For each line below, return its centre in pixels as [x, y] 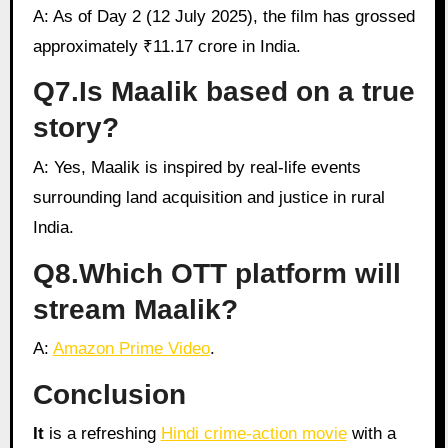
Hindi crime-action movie [253, 434]
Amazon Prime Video [131, 348]
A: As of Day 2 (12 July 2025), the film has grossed [40, 16]
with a [371, 434]
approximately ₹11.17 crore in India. [166, 46]
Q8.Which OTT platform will [216, 273]
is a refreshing [102, 434]
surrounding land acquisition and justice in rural [208, 197]
